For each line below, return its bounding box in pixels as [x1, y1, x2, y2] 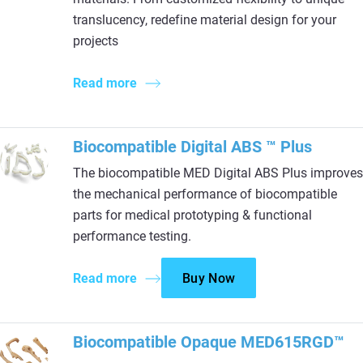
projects [73, 33, 118, 49]
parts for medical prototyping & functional [73, 207, 312, 223]
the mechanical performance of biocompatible [73, 186, 337, 202]
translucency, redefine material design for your [73, 12, 336, 28]
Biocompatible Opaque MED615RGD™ [73, 332, 344, 352]
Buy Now [182, 271, 236, 286]
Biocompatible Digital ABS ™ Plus [73, 137, 312, 156]
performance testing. [73, 228, 191, 244]
